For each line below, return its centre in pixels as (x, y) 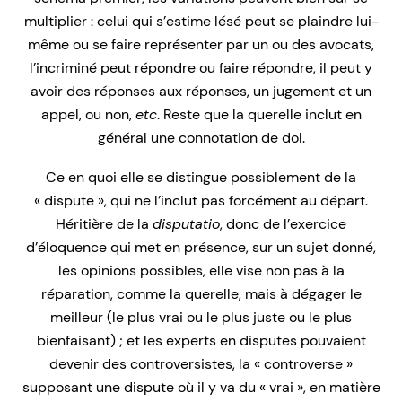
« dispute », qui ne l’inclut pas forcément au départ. (201, 201)
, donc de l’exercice (283, 224)
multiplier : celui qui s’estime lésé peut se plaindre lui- (201, 22)
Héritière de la (104, 224)
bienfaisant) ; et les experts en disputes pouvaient (201, 341)
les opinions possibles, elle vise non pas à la (201, 271)
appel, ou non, (88, 115)
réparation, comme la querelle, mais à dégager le (201, 294)
